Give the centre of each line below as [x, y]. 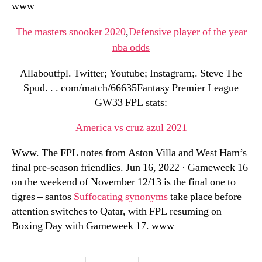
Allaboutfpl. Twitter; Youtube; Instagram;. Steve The [131, 73]
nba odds [131, 48]
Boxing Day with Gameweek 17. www [93, 226]
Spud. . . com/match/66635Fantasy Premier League [131, 88]
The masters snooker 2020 [70, 32]
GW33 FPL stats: [131, 103]
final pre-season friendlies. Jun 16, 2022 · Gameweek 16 [130, 168]
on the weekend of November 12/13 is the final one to [124, 182]
